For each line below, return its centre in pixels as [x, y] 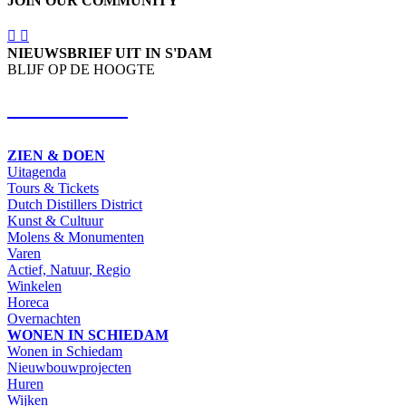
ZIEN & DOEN [56, 155]
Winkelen [34, 285]
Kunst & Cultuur [55, 220]
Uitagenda [37, 171]
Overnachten [44, 318]
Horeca [28, 302]
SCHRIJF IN [68, 107]
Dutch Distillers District [75, 204]
